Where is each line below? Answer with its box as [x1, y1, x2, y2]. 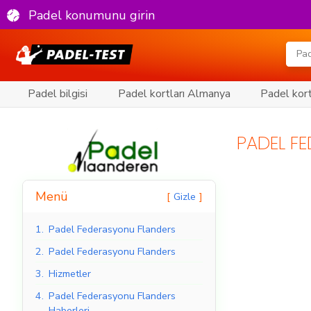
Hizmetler [49, 267, 91, 281]
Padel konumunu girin [28, 6, 155, 24]
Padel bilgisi [28, 86, 87, 102]
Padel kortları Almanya [117, 86, 230, 102]
